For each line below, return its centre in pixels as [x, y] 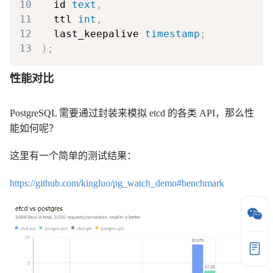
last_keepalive [93, 34]
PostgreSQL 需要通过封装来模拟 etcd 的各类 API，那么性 [132, 113]
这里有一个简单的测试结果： [73, 155]
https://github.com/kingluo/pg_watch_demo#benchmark [117, 183]
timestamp [172, 34]
